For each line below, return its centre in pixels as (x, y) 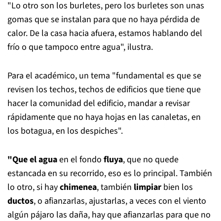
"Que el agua (32, 159)
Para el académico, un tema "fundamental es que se (104, 75)
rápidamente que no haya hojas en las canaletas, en (104, 117)
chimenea (78, 187)
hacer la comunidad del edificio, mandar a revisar (99, 103)
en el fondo (79, 159)
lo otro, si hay (34, 187)
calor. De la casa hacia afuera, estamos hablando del (105, 33)
